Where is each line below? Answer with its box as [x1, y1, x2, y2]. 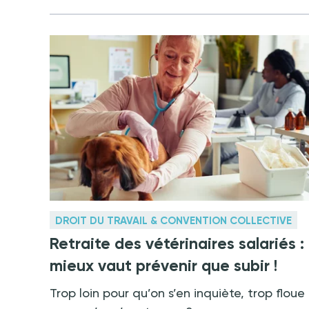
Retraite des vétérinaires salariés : [50, 234, 304, 254]
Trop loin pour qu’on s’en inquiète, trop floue [50, 286, 305, 301]
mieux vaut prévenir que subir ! [50, 256, 277, 276]
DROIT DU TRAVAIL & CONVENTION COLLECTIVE [55, 215, 292, 228]
